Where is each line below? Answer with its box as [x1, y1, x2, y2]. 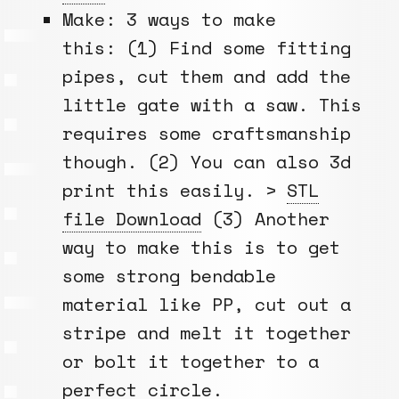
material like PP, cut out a [62, 290, 351, 317]
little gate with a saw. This [62, 91, 362, 118]
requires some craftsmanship [62, 119, 351, 146]
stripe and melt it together [62, 319, 351, 346]
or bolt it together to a [62, 347, 319, 374]
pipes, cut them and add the [62, 62, 351, 89]
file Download [62, 205, 201, 232]
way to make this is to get [62, 233, 340, 260]
